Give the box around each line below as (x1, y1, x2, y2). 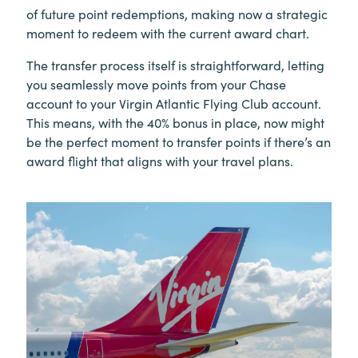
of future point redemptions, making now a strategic (26, 4, 328, 22)
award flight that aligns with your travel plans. (26, 151, 293, 169)
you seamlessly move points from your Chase (26, 74, 286, 93)
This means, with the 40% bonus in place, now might (26, 113, 324, 131)
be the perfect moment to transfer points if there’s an (26, 132, 331, 150)
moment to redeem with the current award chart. (26, 23, 309, 42)
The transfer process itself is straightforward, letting (26, 55, 324, 74)
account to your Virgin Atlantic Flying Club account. (26, 93, 321, 112)
